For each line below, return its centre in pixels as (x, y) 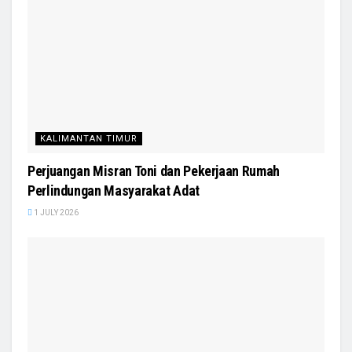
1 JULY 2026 (55, 213)
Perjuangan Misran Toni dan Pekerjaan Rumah (154, 171)
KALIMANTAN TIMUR (89, 139)
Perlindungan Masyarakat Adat (114, 191)
